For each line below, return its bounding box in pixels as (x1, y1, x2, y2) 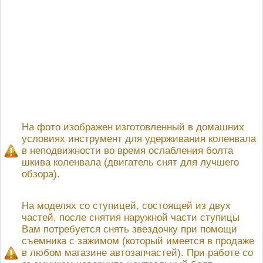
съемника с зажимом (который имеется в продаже (22, 235, 254, 247)
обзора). (22, 168, 60, 180)
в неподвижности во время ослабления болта (22, 145, 233, 156)
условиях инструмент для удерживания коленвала (22, 133, 256, 144)
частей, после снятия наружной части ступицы (22, 212, 240, 223)
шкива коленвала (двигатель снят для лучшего (22, 157, 239, 168)
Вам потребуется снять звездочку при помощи (22, 224, 237, 235)
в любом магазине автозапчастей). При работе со (22, 247, 253, 258)
